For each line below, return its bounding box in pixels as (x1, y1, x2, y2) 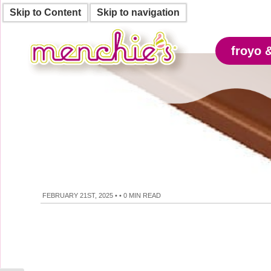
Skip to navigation (97, 7, 180, 18)
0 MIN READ (123, 192, 162, 199)
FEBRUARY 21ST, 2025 (42, 192, 114, 199)
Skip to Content (10, 7, 81, 18)
